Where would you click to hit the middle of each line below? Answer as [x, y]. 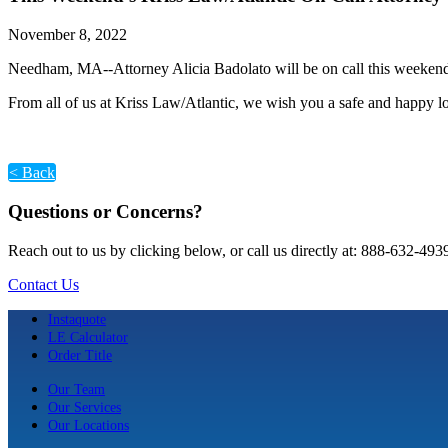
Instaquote [77, 318]
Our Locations [88, 424]
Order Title [80, 354]
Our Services [84, 406]
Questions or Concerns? [105, 211]
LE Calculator [88, 336]
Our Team [76, 388]
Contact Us [43, 284]
